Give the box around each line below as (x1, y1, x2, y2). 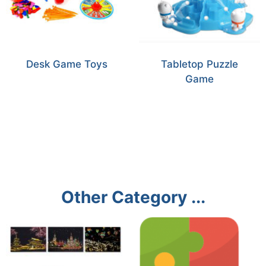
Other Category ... (61, 187, 205, 208)
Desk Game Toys (26, 58, 107, 71)
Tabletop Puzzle (161, 58, 238, 71)
